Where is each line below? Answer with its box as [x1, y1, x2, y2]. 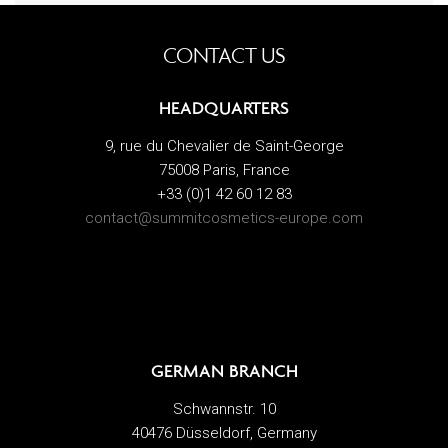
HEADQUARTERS [159, 96, 289, 119]
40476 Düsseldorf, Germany [131, 423, 317, 442]
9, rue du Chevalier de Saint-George [104, 136, 344, 155]
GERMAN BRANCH [150, 359, 298, 382]
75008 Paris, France [158, 160, 290, 179]
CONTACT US [162, 41, 286, 69]
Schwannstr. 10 [172, 399, 276, 418]
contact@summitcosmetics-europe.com [85, 208, 363, 227]
